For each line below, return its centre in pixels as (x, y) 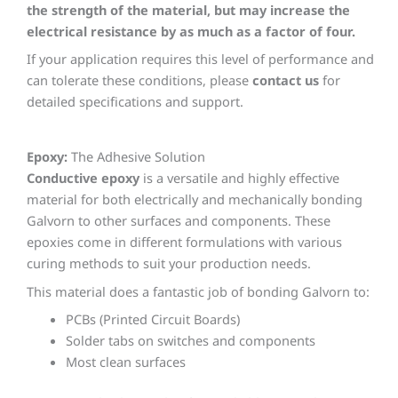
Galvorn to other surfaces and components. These (179, 221)
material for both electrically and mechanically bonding (195, 199)
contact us (286, 80)
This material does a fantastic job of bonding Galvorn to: (198, 291)
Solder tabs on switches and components (190, 340)
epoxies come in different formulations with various (184, 242)
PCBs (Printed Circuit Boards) (152, 318)
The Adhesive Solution (138, 157)
